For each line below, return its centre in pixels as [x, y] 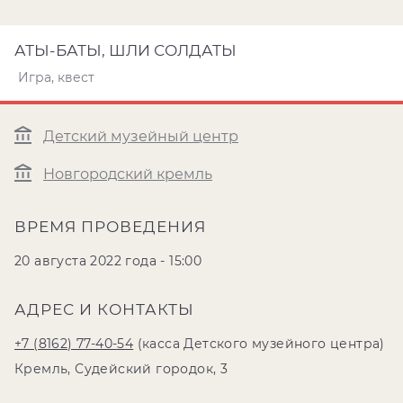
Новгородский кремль [128, 175]
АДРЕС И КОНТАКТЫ [104, 309]
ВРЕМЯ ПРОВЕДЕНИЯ [110, 227]
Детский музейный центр [141, 137]
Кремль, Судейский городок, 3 [121, 369]
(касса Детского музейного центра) [259, 344]
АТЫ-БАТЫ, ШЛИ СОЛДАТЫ [125, 50]
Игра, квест [56, 77]
